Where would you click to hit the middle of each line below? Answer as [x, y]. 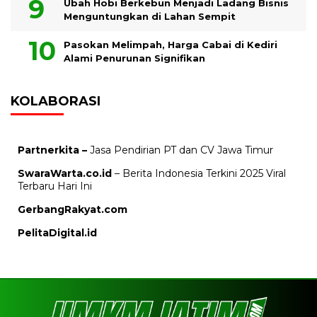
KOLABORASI [56, 101]
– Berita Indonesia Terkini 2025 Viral [199, 173]
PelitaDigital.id [57, 233]
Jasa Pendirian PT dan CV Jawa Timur [180, 150]
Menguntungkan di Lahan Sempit [150, 16]
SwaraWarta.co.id [65, 173]
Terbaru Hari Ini [55, 186]
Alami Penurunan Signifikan [134, 58]
